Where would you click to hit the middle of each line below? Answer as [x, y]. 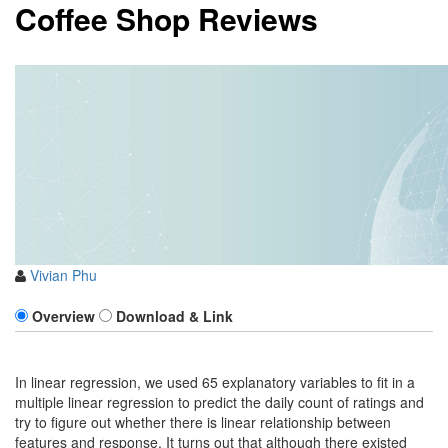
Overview [63, 316]
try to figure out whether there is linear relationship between [203, 422]
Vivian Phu [63, 275]
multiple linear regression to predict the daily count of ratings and [219, 402]
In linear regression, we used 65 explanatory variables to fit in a [215, 382]
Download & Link [174, 316]
